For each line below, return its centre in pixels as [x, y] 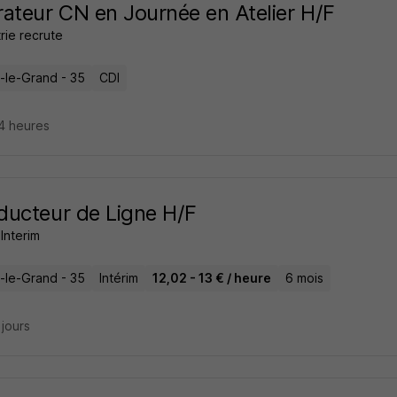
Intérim [118, 278]
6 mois [304, 278]
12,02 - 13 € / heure [211, 278]
